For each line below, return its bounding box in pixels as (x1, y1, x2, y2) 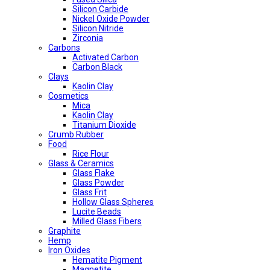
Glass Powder (72, 178, 124, 187)
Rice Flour (72, 149, 109, 159)
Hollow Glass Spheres (72, 197, 154, 207)
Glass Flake (72, 168, 115, 178)
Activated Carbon (72, 52, 139, 62)
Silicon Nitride (72, 24, 124, 33)
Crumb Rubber (48, 130, 104, 139)
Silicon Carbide (72, 4, 128, 14)
